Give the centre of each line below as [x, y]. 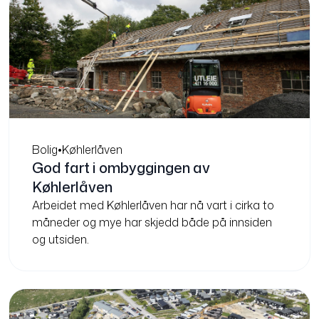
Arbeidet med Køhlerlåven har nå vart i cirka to [153, 205]
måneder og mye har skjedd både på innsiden [152, 223]
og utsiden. [61, 240]
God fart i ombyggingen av [121, 168]
